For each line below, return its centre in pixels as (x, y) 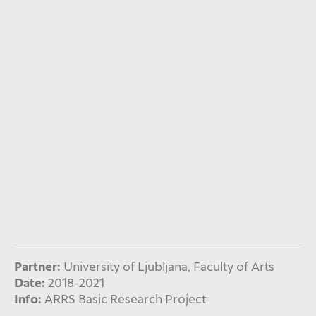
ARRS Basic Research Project (126, 298)
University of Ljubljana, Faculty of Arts (169, 266)
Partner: (37, 266)
